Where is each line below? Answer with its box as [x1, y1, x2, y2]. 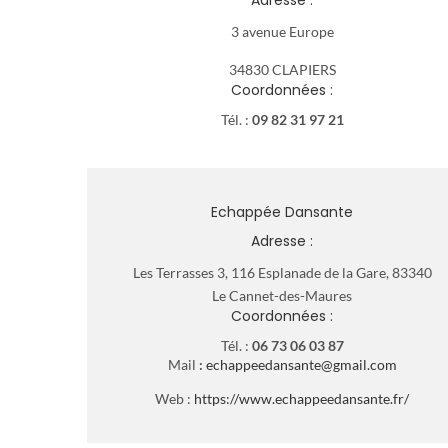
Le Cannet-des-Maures [212, 286, 352, 304]
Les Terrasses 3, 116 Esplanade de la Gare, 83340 [132, 263, 432, 281]
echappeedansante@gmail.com [205, 355, 397, 373]
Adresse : [251, 230, 313, 251]
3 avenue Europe [230, 22, 334, 40]
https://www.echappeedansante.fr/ [194, 389, 409, 407]
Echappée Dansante [211, 201, 353, 222]
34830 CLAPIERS [228, 60, 336, 78]
